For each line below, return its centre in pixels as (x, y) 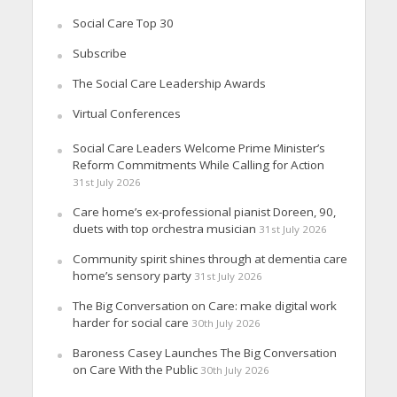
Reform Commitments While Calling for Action (198, 164)
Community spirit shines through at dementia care (210, 258)
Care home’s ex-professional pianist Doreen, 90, (204, 211)
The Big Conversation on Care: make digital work (204, 305)
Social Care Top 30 (123, 23)
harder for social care (130, 322)
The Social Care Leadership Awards (169, 83)
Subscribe (99, 53)
